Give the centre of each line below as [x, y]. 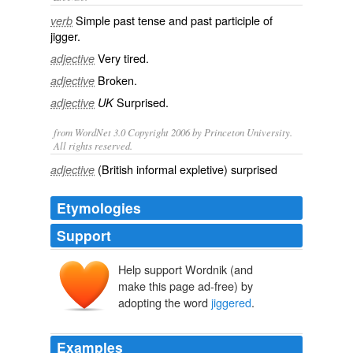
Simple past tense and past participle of [174, 20]
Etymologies [99, 208]
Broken [116, 80]
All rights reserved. [93, 145]
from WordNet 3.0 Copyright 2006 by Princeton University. [173, 132]
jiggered [231, 303]
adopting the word [165, 303]
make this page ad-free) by [186, 286]
